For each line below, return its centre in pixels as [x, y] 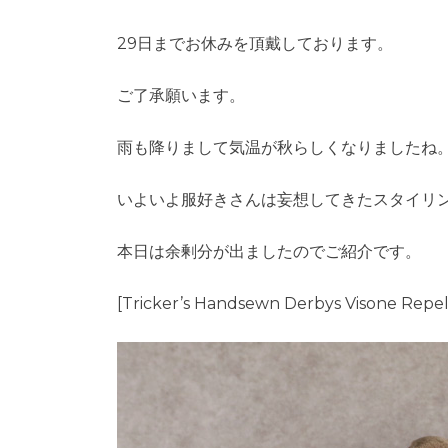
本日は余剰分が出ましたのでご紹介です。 [269, 252]
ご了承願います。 [181, 96]
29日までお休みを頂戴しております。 [255, 44]
